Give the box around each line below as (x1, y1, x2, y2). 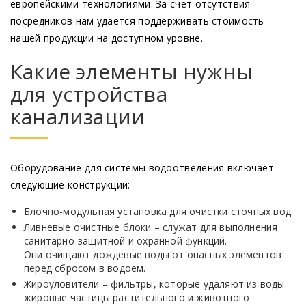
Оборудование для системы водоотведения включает (10, 161, 275, 175)
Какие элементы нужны (10, 57, 253, 86)
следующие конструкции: (10, 178, 130, 192)
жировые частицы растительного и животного (24, 291, 250, 305)
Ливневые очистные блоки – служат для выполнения (24, 221, 278, 234)
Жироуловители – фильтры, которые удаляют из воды (24, 277, 285, 291)
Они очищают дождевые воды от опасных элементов (24, 248, 282, 262)
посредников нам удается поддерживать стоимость (10, 14, 264, 28)
